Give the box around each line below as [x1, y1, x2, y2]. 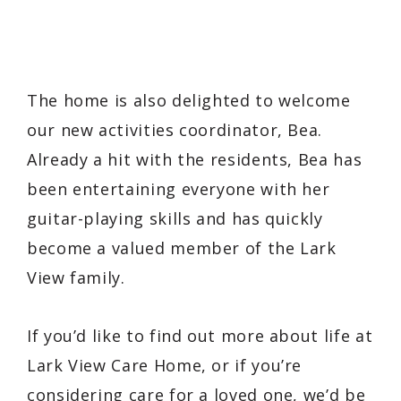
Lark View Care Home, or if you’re [27, 354, 303, 376]
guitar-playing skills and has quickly [27, 207, 323, 229]
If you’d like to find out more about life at [27, 324, 373, 346]
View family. [27, 266, 125, 288]
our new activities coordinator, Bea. [27, 118, 323, 141]
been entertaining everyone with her [27, 177, 330, 200]
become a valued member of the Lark [27, 236, 337, 259]
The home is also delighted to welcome [27, 89, 351, 111]
